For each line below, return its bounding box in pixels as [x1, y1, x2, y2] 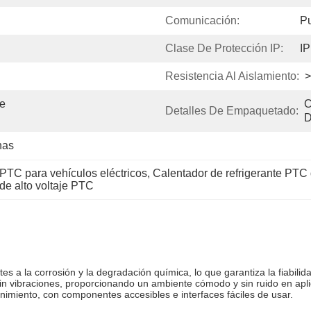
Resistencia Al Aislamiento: [165, 70, 299, 82]
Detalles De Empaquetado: [165, 105, 299, 117]
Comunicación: [165, 15, 239, 26]
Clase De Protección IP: [165, 42, 283, 54]
